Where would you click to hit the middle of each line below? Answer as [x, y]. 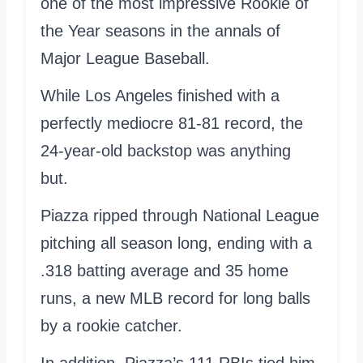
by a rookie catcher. [111, 325]
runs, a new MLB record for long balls [175, 298]
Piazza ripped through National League [180, 215]
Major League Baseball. [125, 58]
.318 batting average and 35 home [164, 270]
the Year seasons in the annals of [160, 30]
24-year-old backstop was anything [166, 150]
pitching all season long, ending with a [176, 243]
